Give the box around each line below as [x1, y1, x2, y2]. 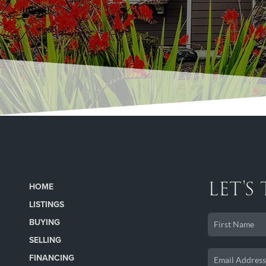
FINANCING [28, 253, 74, 264]
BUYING [28, 217, 60, 228]
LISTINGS [28, 199, 64, 210]
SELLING [28, 235, 61, 246]
